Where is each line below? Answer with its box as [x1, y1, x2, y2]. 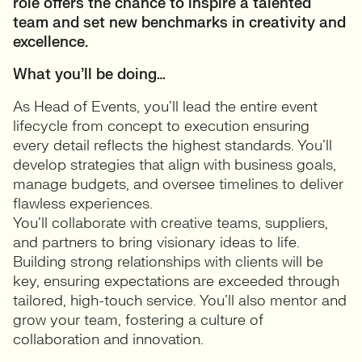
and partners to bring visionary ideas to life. [13, 234, 300, 252]
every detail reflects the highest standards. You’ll [13, 137, 332, 155]
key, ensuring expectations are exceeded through [13, 272, 339, 291]
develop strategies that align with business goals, [13, 156, 336, 175]
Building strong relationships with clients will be [13, 253, 323, 271]
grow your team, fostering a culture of [13, 311, 263, 330]
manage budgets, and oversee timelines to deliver [13, 175, 343, 194]
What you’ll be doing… [13, 65, 166, 84]
